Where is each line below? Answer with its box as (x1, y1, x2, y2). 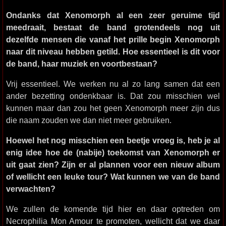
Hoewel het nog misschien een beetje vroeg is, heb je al (6, 136, 220, 145)
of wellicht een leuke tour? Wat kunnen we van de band (6, 172, 220, 181)
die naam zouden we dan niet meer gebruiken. (6, 116, 172, 125)
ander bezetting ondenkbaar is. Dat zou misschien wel (6, 91, 220, 100)
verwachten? (6, 184, 55, 193)
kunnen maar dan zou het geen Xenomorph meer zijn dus (6, 103, 220, 112)
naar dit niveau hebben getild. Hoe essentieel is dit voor (6, 47, 220, 56)
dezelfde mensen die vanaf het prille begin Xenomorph (6, 35, 220, 44)
